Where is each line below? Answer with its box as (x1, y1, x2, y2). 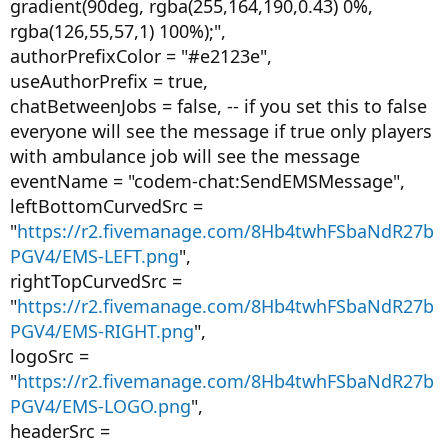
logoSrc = (10, 344, 89, 368)
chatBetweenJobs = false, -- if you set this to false (10, 94, 427, 118)
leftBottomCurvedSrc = (10, 194, 203, 218)
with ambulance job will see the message (10, 144, 360, 168)
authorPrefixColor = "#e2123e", (10, 44, 272, 68)
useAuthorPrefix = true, (10, 69, 208, 93)
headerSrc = (10, 419, 110, 443)
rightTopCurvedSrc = (10, 269, 182, 293)
